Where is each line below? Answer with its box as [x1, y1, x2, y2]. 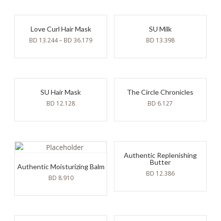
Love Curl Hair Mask [30, 24, 91, 33]
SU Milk [148, 24, 172, 33]
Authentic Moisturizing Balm [17, 162, 105, 171]
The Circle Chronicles [127, 87, 194, 96]
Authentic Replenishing [123, 150, 197, 159]
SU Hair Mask [40, 87, 81, 96]
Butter [149, 157, 171, 166]
